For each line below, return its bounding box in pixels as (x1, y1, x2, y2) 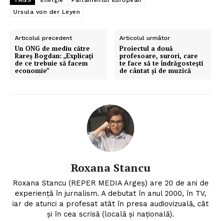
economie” (15, 66, 49, 75)
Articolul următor (119, 35, 171, 42)
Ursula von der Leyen (13, 8, 80, 16)
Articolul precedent (15, 35, 72, 42)
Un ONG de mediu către (15, 44, 90, 53)
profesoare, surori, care (119, 51, 198, 61)
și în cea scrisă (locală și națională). (47, 210, 174, 219)
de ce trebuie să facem (15, 59, 88, 68)
